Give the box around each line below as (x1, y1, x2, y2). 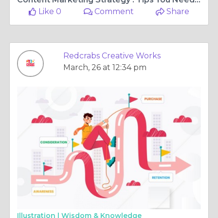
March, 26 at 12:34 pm (63, 63, 146, 72)
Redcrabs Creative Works (63, 51, 161, 60)
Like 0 (36, 7, 62, 16)
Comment (92, 7, 134, 16)
